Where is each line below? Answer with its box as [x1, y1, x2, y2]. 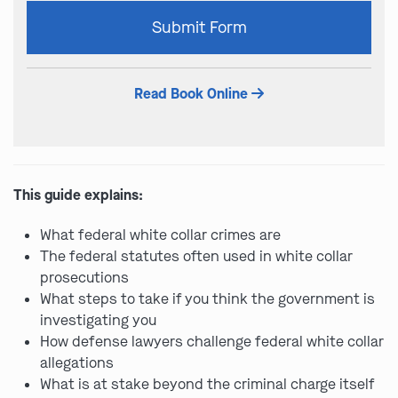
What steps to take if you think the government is [40, 290, 375, 308]
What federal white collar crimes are [40, 226, 281, 244]
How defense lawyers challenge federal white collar [40, 332, 384, 351]
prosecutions [40, 268, 129, 287]
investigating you [40, 311, 156, 330]
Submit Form [151, 17, 247, 38]
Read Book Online [134, 84, 251, 103]
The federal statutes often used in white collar [40, 247, 353, 266]
